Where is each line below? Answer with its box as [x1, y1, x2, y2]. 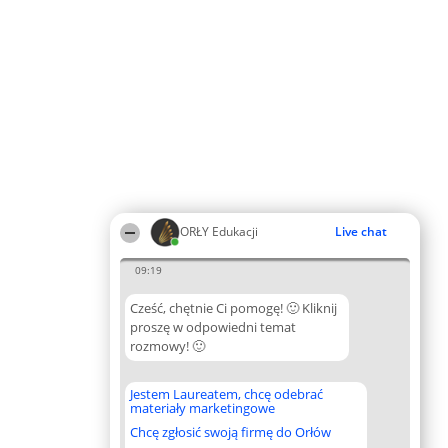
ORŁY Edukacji [180, 223, 258, 240]
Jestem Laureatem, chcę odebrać [130, 385, 323, 403]
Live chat [335, 223, 387, 240]
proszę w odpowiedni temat [130, 318, 296, 336]
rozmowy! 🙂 [130, 337, 205, 355]
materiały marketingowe [130, 399, 275, 417]
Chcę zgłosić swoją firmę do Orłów [130, 423, 331, 441]
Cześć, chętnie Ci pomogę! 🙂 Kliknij [130, 299, 337, 317]
